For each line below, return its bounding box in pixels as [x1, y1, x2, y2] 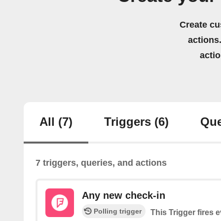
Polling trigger [94, 207, 142, 216]
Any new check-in [82, 190, 165, 201]
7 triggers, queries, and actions [36, 158, 167, 168]
